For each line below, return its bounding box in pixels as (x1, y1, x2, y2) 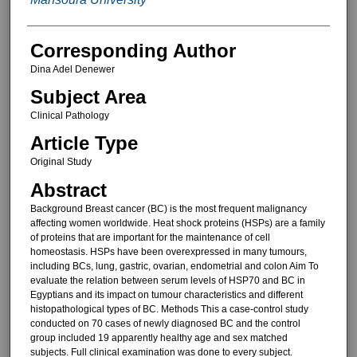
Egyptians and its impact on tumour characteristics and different (29, 288, 303, 300)
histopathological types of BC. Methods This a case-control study (29, 303, 308, 315)
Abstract (29, 178, 107, 201)
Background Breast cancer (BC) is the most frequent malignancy (29, 202, 307, 214)
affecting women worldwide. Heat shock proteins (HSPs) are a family (29, 217, 325, 229)
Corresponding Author (29, 39, 236, 61)
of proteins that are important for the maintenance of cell (29, 231, 270, 243)
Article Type (29, 132, 138, 155)
